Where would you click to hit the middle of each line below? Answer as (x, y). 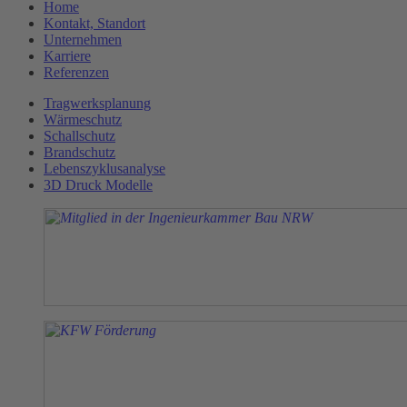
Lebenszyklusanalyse (104, 168)
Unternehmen (83, 39)
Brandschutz (79, 152)
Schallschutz (79, 135)
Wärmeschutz (83, 119)
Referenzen (76, 72)
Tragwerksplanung (97, 103)
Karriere (67, 55)
